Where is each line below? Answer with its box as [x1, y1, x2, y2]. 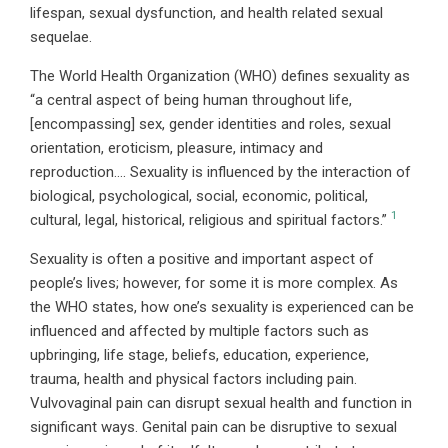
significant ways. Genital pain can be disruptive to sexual [30, 418, 397, 436]
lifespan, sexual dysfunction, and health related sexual [30, 4, 383, 22]
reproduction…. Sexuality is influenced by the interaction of [30, 163, 411, 181]
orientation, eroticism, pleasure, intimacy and [30, 139, 323, 157]
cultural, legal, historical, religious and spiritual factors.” [30, 211, 391, 229]
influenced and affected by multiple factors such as [30, 322, 369, 340]
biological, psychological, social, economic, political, [30, 187, 368, 205]
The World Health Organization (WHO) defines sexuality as [30, 67, 410, 85]
